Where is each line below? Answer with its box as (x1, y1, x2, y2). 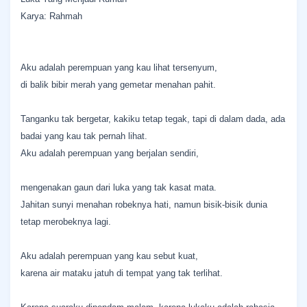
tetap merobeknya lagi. (21, 217, 111, 227)
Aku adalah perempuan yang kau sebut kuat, (21, 251, 198, 261)
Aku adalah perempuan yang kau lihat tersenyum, (21, 62, 217, 73)
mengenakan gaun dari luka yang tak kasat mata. (21, 182, 217, 193)
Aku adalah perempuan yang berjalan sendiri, (21, 148, 199, 158)
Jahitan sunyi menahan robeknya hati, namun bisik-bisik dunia (21, 199, 267, 210)
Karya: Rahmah (21, 11, 82, 21)
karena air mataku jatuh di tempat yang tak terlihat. (21, 268, 223, 278)
